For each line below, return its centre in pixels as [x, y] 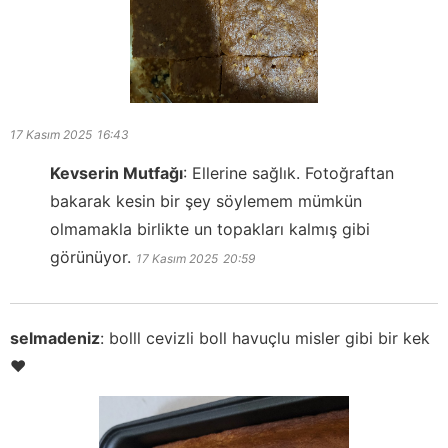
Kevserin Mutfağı [116, 173]
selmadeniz [55, 338]
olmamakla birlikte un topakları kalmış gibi [210, 229]
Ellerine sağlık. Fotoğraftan [293, 173]
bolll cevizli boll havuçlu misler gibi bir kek [269, 338]
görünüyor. [90, 257]
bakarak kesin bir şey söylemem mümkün [206, 201]
